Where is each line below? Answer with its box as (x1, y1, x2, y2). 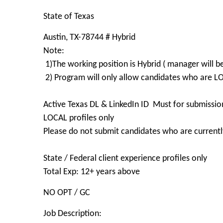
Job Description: (43, 209, 102, 219)
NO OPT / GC (43, 188, 90, 198)
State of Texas (43, 12, 94, 21)
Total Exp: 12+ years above (43, 167, 142, 177)
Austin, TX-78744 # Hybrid (43, 33, 135, 42)
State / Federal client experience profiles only (43, 154, 207, 163)
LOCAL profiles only (43, 113, 114, 123)
